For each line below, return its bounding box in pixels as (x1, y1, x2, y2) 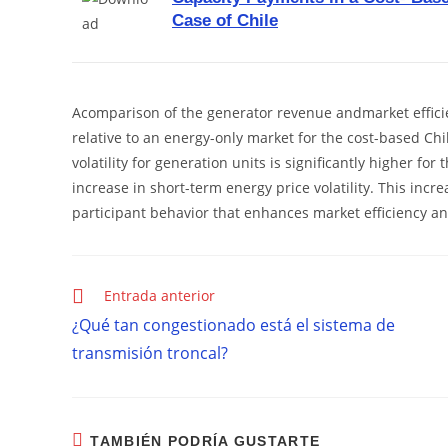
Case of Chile (172, 11, 278, 30)
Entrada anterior (104, 285, 215, 305)
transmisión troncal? (72, 341, 228, 364)
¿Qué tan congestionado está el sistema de (72, 313, 395, 336)
